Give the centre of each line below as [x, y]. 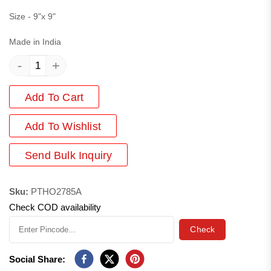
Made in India [35, 42]
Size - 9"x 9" [32, 17]
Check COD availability [55, 207]
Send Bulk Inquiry [69, 156]
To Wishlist [74, 127]
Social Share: [37, 260]
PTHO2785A [56, 192]
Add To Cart [54, 98]
